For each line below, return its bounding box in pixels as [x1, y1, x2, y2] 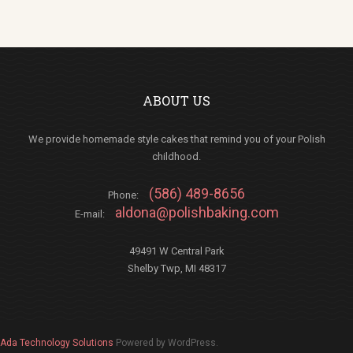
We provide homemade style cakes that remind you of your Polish [28, 133, 325, 145]
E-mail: [74, 208, 107, 220]
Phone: [108, 189, 141, 201]
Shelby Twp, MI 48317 [127, 262, 226, 274]
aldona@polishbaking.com [114, 204, 279, 221]
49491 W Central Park [128, 245, 225, 257]
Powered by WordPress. [116, 337, 218, 348]
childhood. [152, 150, 201, 162]
